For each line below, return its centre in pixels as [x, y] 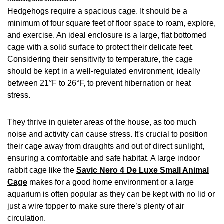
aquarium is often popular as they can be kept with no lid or [111, 194]
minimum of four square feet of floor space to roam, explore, [112, 23]
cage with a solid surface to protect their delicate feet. [101, 47]
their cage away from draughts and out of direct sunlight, [106, 146]
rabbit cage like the [42, 170]
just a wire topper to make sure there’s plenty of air [96, 206]
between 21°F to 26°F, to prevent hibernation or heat [99, 83]
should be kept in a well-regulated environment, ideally [104, 71]
